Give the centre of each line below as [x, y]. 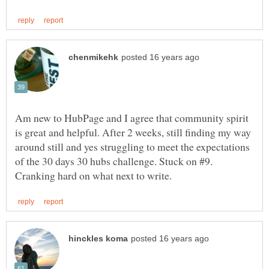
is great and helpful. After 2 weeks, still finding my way [133, 132]
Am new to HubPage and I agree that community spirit [132, 117]
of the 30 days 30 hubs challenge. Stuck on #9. [114, 161]
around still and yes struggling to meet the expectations [132, 146]
